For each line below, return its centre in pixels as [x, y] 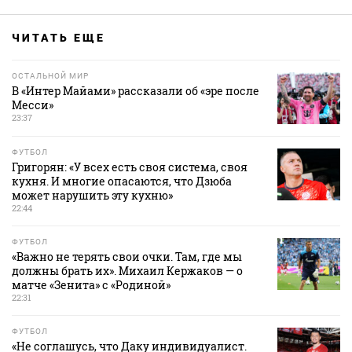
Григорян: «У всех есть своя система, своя [130, 167]
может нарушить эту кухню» [92, 196]
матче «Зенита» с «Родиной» [91, 285]
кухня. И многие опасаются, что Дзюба [122, 181]
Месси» [33, 105]
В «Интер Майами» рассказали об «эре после [136, 91]
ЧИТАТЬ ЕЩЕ [59, 38]
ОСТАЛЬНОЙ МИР [50, 76]
